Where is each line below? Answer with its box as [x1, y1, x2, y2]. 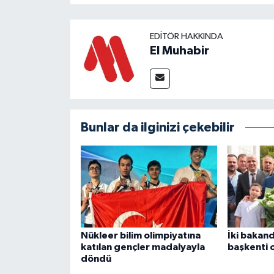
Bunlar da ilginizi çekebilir [80, 121, 235, 135]
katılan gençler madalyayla [80, 242, 205, 253]
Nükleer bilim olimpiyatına [80, 231, 201, 241]
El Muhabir [149, 45, 209, 57]
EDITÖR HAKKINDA [149, 32, 223, 42]
